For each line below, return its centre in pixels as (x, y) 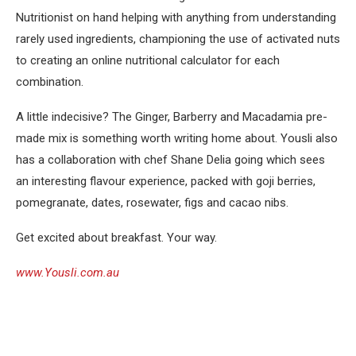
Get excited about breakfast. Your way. (118, 237)
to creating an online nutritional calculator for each (148, 60)
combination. (50, 81)
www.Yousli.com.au (68, 272)
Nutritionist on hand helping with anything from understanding (176, 17)
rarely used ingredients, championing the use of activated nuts (178, 39)
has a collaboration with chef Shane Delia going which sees (170, 159)
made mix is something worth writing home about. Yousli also (177, 138)
